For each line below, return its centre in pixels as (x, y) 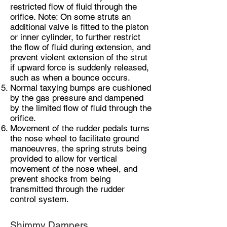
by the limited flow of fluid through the (81, 108)
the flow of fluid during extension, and (80, 47)
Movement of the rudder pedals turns (80, 128)
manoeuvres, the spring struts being (78, 148)
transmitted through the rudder (67, 189)
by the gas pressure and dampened (77, 98)
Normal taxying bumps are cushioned (81, 88)
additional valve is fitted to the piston (79, 27)
